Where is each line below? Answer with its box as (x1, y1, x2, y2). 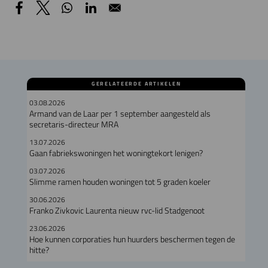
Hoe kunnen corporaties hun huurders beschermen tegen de (29, 232, 235, 246)
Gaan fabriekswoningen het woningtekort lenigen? (29, 146, 203, 160)
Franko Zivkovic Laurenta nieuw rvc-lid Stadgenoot (29, 203, 205, 217)
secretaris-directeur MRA (29, 117, 118, 131)
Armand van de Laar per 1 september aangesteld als (29, 106, 211, 120)
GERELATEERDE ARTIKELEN (91, 79, 181, 88)
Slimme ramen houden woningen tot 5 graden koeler (29, 175, 211, 188)
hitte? (29, 243, 49, 257)
